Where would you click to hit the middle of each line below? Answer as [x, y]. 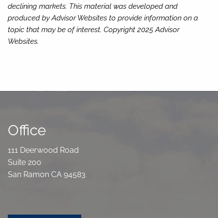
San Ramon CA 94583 [47, 175]
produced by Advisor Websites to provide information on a [103, 18]
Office [27, 130]
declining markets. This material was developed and [93, 6]
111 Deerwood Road [44, 150]
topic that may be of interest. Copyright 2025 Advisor [94, 29]
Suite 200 [25, 163]
